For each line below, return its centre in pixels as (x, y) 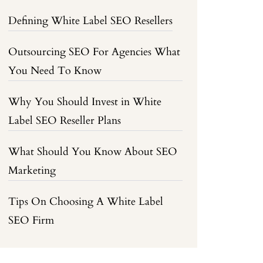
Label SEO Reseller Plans (65, 121)
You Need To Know (55, 71)
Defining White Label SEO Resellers (91, 21)
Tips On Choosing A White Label (86, 202)
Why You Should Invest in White (85, 102)
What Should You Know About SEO (93, 152)
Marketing (32, 171)
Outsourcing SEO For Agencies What (95, 52)
